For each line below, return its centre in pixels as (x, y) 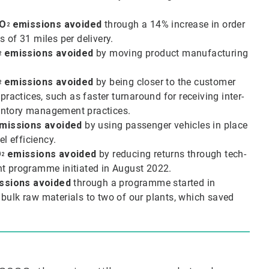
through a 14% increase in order (174, 24)
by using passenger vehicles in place (165, 125)
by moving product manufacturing (171, 53)
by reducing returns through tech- (171, 154)
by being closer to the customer (165, 82)
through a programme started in (143, 183)
